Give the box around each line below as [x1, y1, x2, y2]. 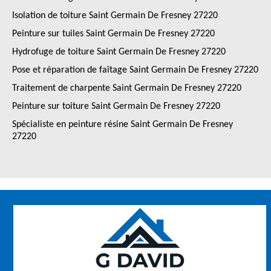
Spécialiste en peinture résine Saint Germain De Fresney [12, 120, 233, 129]
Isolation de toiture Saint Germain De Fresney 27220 [12, 11, 218, 21]
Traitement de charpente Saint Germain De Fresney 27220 [12, 83, 241, 93]
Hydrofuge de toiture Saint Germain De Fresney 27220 [12, 47, 226, 57]
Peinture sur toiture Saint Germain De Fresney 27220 [12, 102, 220, 111]
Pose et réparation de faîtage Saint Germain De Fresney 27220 [12, 65, 258, 75]
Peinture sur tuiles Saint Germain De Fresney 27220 [12, 29, 215, 39]
